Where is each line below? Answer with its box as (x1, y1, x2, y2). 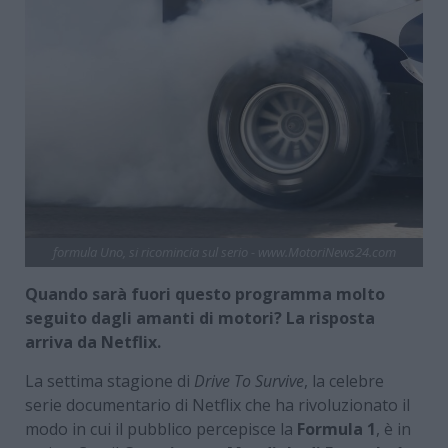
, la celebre (304, 369, 384, 392)
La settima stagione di (25, 369, 194, 392)
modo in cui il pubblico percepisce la (25, 417, 297, 440)
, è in (376, 417, 411, 440)
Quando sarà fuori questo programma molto (25, 282, 385, 305)
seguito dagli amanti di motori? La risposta (25, 306, 375, 329)
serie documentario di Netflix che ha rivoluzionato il (25, 393, 410, 416)
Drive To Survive (194, 369, 304, 392)
